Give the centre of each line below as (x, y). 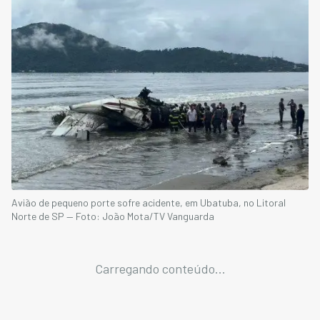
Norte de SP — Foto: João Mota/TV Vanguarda (113, 216)
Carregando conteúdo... (160, 269)
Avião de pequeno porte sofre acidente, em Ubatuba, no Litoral (149, 203)
